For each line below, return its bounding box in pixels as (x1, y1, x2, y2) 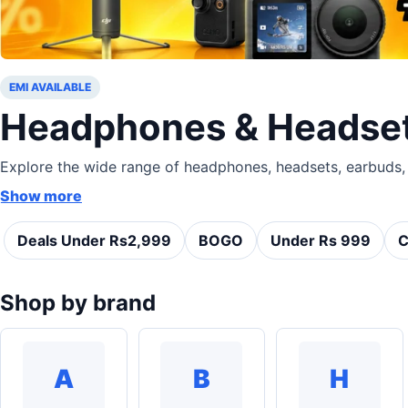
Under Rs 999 (270, 231, 371, 250)
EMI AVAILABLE (9, 80, 91, 94)
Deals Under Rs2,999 (17, 231, 171, 250)
